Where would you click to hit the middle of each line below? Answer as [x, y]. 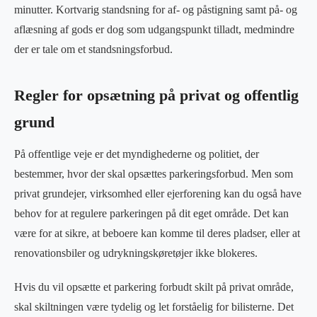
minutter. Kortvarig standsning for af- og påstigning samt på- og [156, 9]
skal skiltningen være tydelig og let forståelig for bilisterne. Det [154, 306]
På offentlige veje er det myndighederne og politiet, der [137, 154]
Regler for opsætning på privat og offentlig [156, 95]
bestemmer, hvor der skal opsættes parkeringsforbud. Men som [154, 173]
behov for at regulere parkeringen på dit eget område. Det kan [151, 213]
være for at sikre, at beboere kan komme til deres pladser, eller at [157, 233]
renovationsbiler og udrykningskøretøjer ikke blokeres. [136, 253]
